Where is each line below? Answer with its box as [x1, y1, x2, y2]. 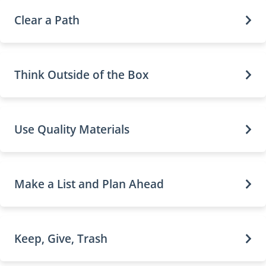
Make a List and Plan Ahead [14, 176, 164, 192]
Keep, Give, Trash [14, 230, 107, 246]
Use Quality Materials [14, 121, 129, 137]
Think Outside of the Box [14, 66, 148, 83]
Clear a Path [14, 12, 80, 28]
